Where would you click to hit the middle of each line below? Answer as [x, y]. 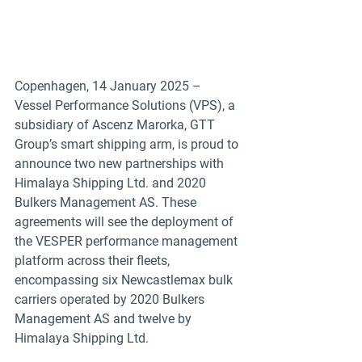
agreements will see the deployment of [126, 221]
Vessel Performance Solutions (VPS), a [126, 105]
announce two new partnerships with [121, 163]
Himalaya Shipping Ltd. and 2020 [112, 183]
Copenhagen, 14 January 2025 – [109, 86]
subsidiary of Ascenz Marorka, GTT [116, 124]
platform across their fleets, [94, 260]
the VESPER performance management [128, 241]
